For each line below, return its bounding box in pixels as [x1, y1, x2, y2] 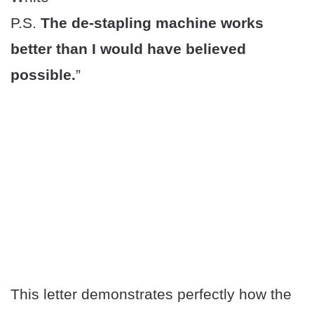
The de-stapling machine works [41, 15, 264, 32]
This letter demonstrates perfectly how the [11, 286, 292, 303]
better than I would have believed [11, 41, 246, 57]
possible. [11, 67, 76, 83]
